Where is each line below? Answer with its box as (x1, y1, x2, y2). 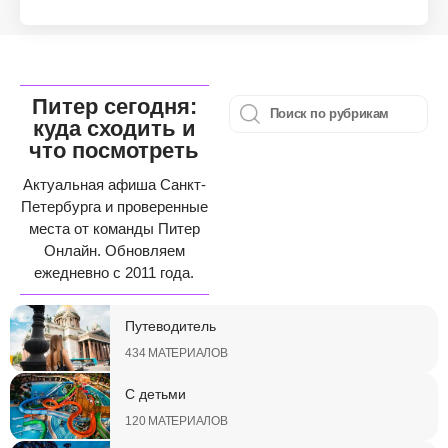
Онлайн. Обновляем (43, 241, 185, 259)
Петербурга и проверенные (20, 197, 208, 215)
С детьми (125, 385, 186, 402)
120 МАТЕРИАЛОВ (125, 413, 228, 428)
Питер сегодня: (31, 93, 197, 119)
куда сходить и (32, 115, 196, 141)
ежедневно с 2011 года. (34, 263, 195, 281)
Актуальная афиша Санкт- (22, 175, 206, 193)
